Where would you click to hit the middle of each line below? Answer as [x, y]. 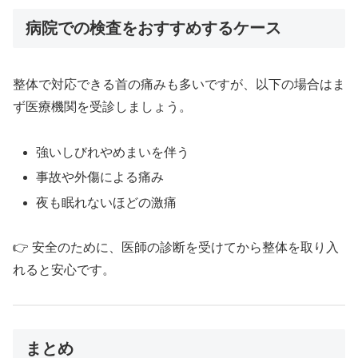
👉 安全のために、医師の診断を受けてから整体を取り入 [176, 248]
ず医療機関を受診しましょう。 [102, 107]
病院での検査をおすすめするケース [153, 28]
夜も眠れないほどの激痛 [107, 202]
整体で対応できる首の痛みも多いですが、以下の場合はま [179, 85]
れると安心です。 [64, 270]
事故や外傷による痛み [100, 177]
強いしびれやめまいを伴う [113, 153]
